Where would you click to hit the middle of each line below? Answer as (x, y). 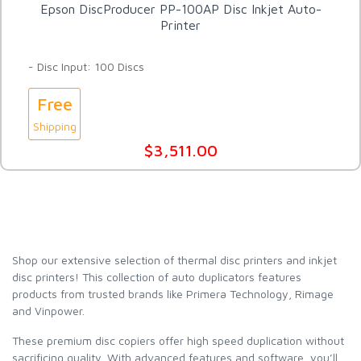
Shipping (54, 126)
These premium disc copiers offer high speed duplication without (178, 340)
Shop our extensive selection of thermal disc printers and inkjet (174, 259)
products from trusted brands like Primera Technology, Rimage (173, 293)
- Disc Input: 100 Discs (86, 66)
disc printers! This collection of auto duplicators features (157, 276)
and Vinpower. (50, 310)
